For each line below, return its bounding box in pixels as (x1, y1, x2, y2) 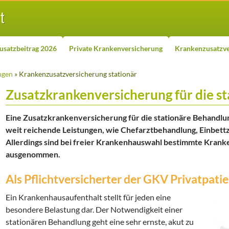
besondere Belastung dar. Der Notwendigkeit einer (6, 204, 182, 214)
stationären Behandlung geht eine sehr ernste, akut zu (6, 217, 194, 226)
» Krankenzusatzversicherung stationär (13, 70, 137, 78)
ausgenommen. (6, 149, 60, 159)
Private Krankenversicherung (69, 44, 163, 53)
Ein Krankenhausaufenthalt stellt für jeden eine (6, 192, 171, 202)
